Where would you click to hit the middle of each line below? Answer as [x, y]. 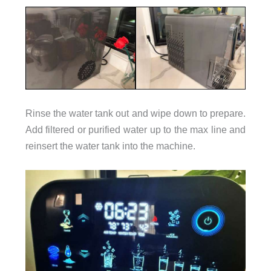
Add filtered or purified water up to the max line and [135, 130]
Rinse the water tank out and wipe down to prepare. [135, 113]
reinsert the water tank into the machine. [110, 146]
